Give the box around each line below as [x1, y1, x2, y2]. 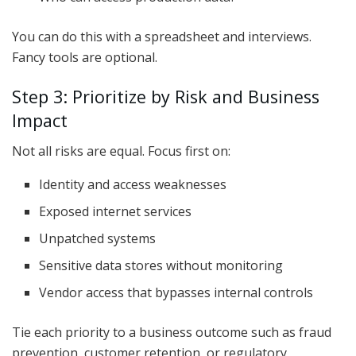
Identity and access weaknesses [39, 176, 227, 194]
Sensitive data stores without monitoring [39, 257, 284, 275]
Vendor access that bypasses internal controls [39, 284, 314, 302]
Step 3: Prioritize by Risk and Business [12, 84, 319, 108]
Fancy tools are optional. [12, 48, 157, 66]
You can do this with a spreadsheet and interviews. [12, 27, 311, 45]
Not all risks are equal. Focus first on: [12, 142, 230, 161]
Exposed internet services [39, 203, 192, 221]
